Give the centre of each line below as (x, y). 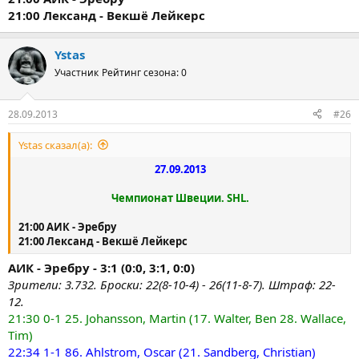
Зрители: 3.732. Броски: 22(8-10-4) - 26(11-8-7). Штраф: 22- (172, 284)
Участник (77, 73)
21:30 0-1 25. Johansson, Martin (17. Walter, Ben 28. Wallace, (177, 318)
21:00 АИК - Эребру (67, 226)
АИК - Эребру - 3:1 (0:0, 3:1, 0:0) (101, 268)
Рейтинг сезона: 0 (144, 73)
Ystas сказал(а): (55, 145)
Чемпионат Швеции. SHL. (180, 198)
